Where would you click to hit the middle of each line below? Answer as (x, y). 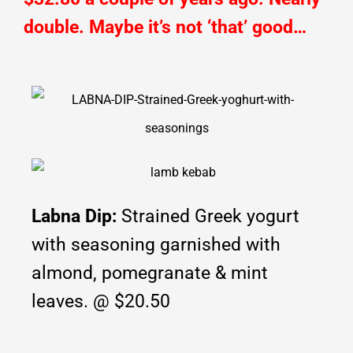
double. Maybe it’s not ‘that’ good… (165, 27)
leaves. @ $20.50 (101, 302)
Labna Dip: (76, 217)
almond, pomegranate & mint (150, 273)
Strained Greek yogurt (210, 217)
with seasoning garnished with (156, 245)
